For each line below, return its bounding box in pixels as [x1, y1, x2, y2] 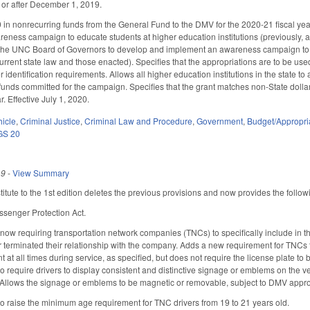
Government [197, 115, 244, 127]
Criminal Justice [20, 115, 81, 127]
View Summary [12, 167, 70, 179]
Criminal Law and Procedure [84, 115, 193, 127]
